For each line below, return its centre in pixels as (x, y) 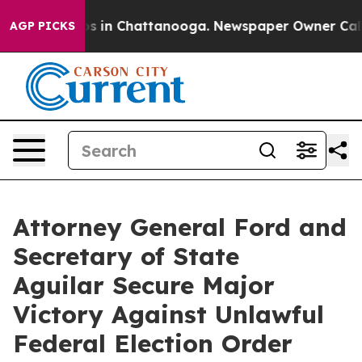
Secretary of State (126, 256)
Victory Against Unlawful (168, 314)
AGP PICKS (42, 26)
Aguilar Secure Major (144, 285)
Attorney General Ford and (180, 227)
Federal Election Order (153, 343)
